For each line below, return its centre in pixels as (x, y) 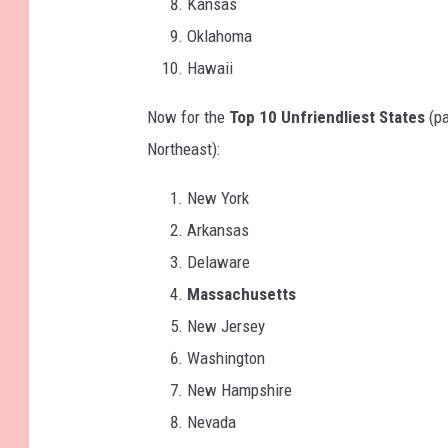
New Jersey (226, 326)
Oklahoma (219, 36)
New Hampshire (239, 390)
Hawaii (210, 68)
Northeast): (183, 149)
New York (218, 198)
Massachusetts (241, 294)
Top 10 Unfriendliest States (327, 117)
